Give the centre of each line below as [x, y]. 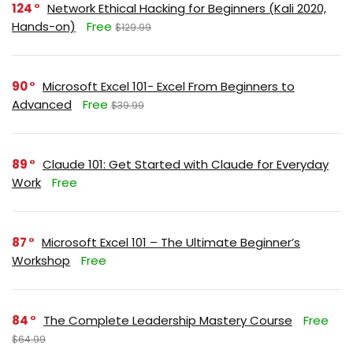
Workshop [41, 260]
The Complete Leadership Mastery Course [168, 320]
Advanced [42, 104]
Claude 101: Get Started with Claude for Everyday [186, 164]
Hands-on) [44, 26]
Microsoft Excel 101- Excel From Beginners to [169, 86]
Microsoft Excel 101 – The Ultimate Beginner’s [171, 242]
